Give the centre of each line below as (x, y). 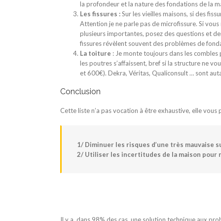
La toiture (95, 53)
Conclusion (80, 91)
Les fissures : (100, 14)
